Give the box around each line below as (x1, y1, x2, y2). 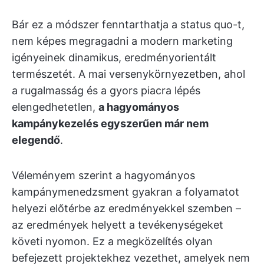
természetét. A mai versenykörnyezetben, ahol (12, 68, 245, 80)
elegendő (12, 134, 60, 146)
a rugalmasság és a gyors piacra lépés (12, 84, 200, 97)
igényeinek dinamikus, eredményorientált (12, 51, 216, 64)
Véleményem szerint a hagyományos (12, 169, 195, 181)
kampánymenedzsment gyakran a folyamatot (12, 186, 239, 198)
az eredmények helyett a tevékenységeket (12, 219, 223, 231)
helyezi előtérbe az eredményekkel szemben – (12, 202, 241, 214)
